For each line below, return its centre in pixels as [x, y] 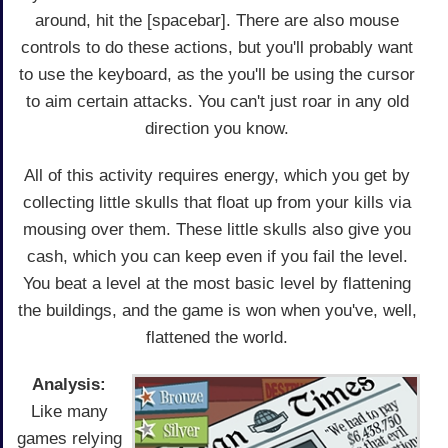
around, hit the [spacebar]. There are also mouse [217, 21]
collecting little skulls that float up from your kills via [217, 203]
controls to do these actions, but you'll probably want [217, 48]
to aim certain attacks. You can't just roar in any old [217, 102]
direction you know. [217, 129]
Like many [69, 412]
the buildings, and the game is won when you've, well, [217, 311]
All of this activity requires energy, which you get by [217, 176]
